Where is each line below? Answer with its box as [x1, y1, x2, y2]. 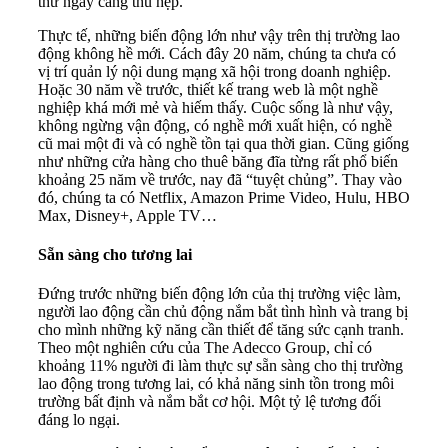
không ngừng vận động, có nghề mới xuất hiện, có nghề [38, 116, 392, 134]
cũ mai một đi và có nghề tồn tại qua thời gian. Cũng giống [38, 134, 409, 152]
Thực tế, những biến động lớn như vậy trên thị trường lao [38, 26, 400, 44]
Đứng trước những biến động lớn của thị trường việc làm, [38, 285, 401, 303]
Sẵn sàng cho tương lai [38, 245, 192, 263]
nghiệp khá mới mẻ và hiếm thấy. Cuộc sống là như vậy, [38, 98, 393, 116]
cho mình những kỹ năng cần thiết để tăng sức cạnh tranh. [38, 321, 404, 339]
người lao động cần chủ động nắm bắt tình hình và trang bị [38, 303, 408, 321]
